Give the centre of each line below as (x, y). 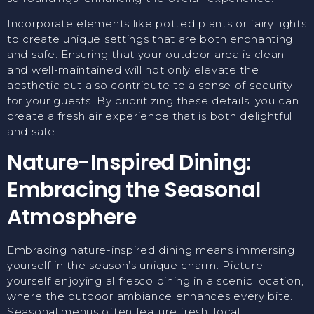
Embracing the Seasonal (134, 190)
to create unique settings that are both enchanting (150, 39)
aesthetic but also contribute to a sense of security (150, 85)
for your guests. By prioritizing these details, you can (153, 100)
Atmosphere (71, 218)
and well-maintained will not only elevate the (133, 69)
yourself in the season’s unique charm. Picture (135, 266)
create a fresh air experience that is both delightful (150, 116)
